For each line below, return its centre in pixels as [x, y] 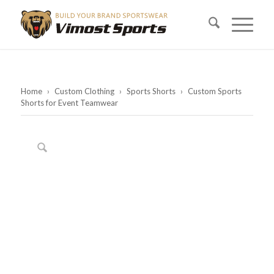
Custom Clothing [84, 91]
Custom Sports [213, 91]
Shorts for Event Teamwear [69, 103]
